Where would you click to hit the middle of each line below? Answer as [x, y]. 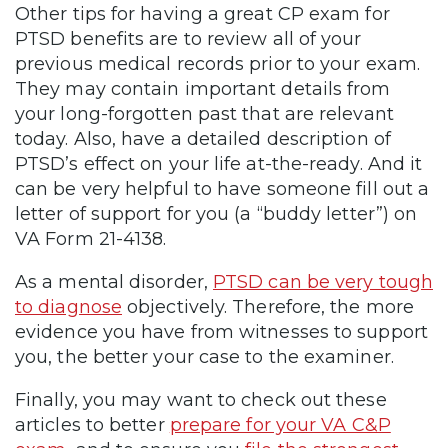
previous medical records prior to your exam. [217, 63]
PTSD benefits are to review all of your [188, 38]
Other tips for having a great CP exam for [202, 13]
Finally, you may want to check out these [201, 399]
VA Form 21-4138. [91, 238]
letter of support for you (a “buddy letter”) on [216, 213]
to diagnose [68, 306]
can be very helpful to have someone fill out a [222, 188]
